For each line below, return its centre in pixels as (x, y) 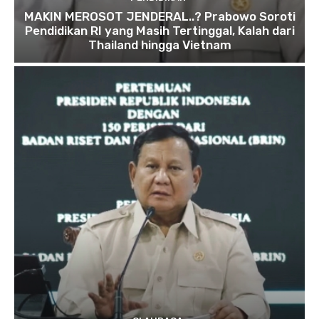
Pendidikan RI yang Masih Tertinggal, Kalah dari (159, 31)
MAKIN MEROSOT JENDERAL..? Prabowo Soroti (159, 17)
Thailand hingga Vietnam (159, 45)
